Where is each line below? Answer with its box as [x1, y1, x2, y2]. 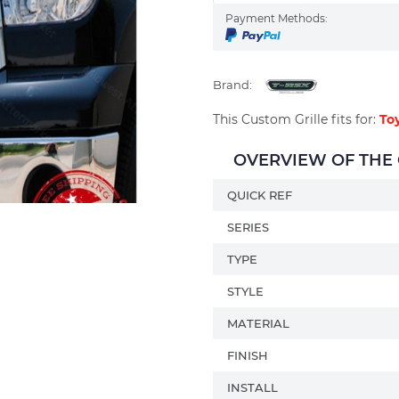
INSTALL [227, 379, 278, 395]
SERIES [227, 219, 269, 234]
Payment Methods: [225, 11, 328, 25]
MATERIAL [227, 315, 289, 330]
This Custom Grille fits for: [213, 110, 379, 127]
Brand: [213, 77, 252, 92]
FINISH [227, 347, 268, 362]
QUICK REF [227, 187, 292, 202]
